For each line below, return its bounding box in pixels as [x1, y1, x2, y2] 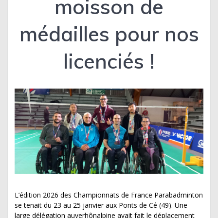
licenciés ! [63, 48, 155, 74]
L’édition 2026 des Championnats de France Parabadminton [15, 190, 203, 200]
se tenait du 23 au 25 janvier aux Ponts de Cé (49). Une [15, 200, 187, 210]
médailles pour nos [19, 21, 199, 47]
